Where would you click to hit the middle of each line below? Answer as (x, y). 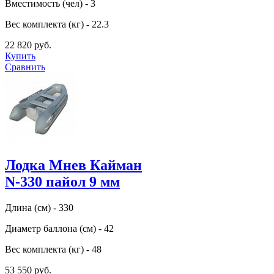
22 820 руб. (28, 45)
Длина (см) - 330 (39, 207)
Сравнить (25, 67)
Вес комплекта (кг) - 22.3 (57, 24)
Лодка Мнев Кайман (73, 165)
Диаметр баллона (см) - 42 (59, 228)
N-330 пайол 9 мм (62, 181)
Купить (20, 56)
